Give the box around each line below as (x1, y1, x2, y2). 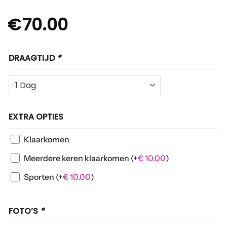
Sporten (24, 171, 56, 182)
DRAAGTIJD (9, 52, 57, 64)
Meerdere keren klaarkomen (24, 153, 131, 163)
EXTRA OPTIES (9, 111, 63, 123)
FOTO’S (9, 205, 40, 217)
